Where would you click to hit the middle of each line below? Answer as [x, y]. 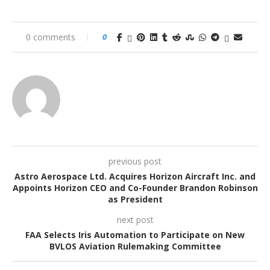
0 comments [51, 37]
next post [135, 220]
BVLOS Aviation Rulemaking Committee [135, 246]
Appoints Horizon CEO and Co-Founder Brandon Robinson [135, 188]
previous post [135, 162]
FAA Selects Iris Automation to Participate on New [135, 235]
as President [135, 199]
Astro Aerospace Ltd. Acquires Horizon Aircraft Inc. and [135, 177]
